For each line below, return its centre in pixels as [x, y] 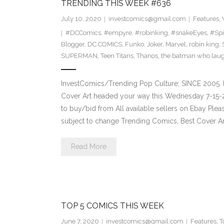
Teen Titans [117, 56]
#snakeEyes [189, 33]
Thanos [147, 56]
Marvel [175, 44]
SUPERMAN [79, 56]
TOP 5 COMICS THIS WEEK [112, 206]
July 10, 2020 [81, 19]
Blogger [72, 44]
